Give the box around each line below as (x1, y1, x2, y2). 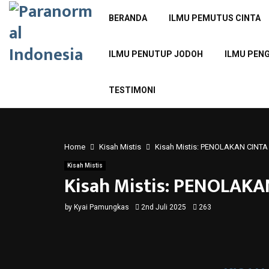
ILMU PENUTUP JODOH (108, 49, 203, 59)
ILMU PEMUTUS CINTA (168, 13, 261, 23)
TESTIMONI (108, 85, 156, 95)
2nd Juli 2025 (141, 203, 186, 211)
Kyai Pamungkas (74, 203, 129, 211)
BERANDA (108, 13, 147, 23)
